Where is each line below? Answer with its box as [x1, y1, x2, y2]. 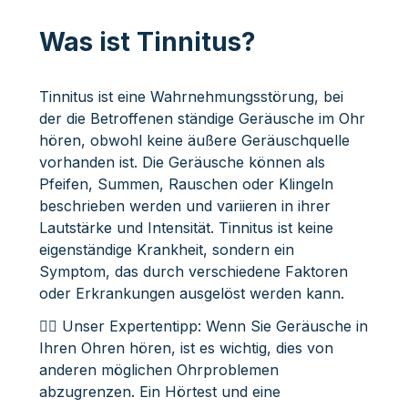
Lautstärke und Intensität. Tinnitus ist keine [38, 218, 333, 237]
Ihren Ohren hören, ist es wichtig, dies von [38, 338, 333, 357]
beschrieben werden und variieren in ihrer [38, 196, 331, 215]
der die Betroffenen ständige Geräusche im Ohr [38, 108, 365, 127]
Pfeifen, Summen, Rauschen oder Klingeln [38, 174, 333, 193]
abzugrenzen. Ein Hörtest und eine [38, 382, 280, 401]
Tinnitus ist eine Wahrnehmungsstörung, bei [38, 87, 343, 106]
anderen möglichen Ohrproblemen [38, 360, 279, 379]
